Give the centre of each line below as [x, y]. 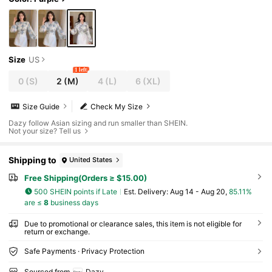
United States [91, 160]
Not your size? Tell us [45, 131]
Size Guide [41, 106]
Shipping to [33, 160]
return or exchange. [57, 232]
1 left [81, 70]
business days [73, 203]
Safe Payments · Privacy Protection [84, 251]
